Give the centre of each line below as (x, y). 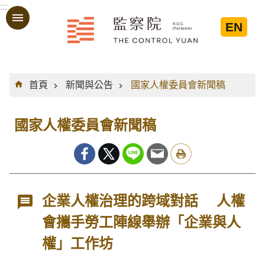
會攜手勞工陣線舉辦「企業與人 (142, 222)
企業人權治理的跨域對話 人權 (144, 201)
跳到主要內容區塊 (44, 14)
